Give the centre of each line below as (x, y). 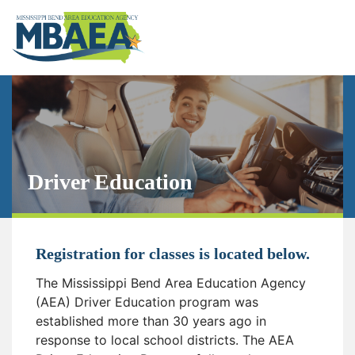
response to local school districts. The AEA (165, 340)
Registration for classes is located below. (173, 253)
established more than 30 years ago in (151, 321)
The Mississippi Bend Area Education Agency (171, 282)
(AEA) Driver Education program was (147, 302)
